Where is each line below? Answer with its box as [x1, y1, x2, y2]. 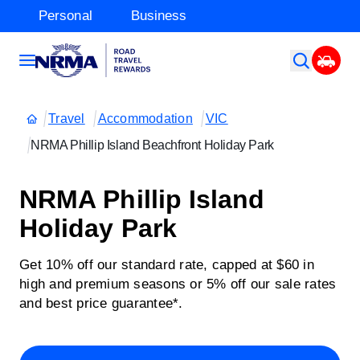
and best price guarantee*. [19, 296, 183, 311]
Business [130, 8, 187, 23]
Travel [48, 112, 85, 125]
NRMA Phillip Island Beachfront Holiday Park [31, 138, 274, 152]
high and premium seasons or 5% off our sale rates [19, 276, 337, 292]
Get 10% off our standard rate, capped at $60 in [19, 257, 314, 272]
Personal [39, 8, 92, 23]
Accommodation [97, 112, 193, 125]
